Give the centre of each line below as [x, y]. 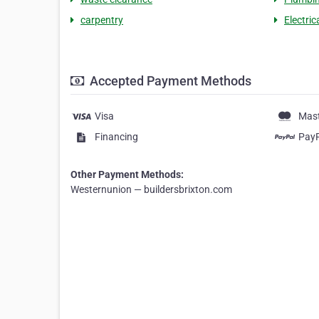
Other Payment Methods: [127, 175]
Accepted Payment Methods [169, 81]
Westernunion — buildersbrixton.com [151, 190]
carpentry [102, 20]
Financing [116, 137]
